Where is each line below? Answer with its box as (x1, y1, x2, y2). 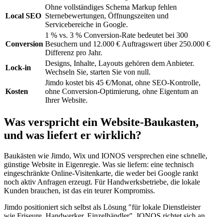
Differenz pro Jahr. (45, 48, 102, 57)
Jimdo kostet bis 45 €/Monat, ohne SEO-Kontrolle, (45, 78, 201, 87)
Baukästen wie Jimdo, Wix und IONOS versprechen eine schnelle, (4, 152, 207, 160)
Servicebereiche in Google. (45, 20, 128, 29)
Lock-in (5, 63, 31, 72)
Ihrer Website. (45, 96, 88, 105)
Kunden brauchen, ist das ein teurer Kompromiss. (4, 186, 155, 195)
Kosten (5, 87, 28, 96)
